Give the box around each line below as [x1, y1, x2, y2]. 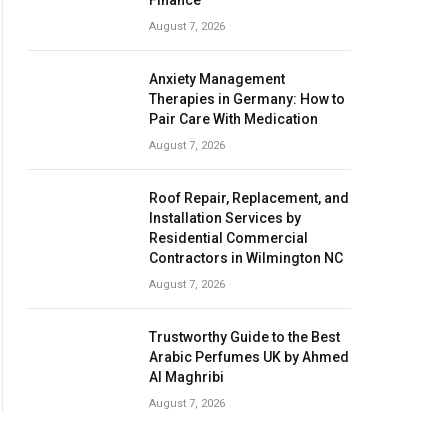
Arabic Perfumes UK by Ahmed [149, 349, 349, 365]
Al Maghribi [149, 369, 224, 385]
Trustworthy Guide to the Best [149, 329, 340, 345]
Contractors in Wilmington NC [149, 250, 343, 266]
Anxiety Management [149, 71, 285, 87]
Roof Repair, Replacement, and [149, 190, 349, 206]
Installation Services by [149, 210, 301, 226]
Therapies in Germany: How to [149, 91, 345, 107]
